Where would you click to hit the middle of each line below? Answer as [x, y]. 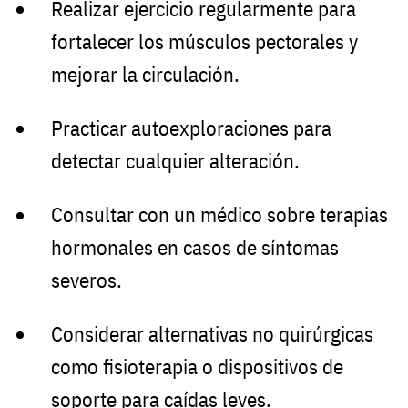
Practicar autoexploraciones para [191, 128]
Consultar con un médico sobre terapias [219, 214]
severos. [87, 280]
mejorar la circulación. [145, 75]
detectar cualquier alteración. [175, 161]
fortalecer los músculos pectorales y [204, 42]
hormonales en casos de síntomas [195, 247]
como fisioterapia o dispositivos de [197, 366]
